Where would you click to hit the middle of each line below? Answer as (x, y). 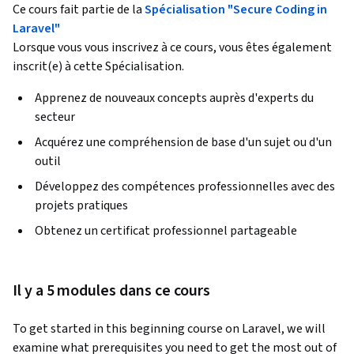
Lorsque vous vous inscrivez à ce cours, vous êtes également (172, 48)
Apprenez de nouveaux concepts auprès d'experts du (174, 98)
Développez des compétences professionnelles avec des (185, 187)
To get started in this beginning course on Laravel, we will (169, 329)
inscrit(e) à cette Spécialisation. (98, 67)
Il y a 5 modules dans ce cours (112, 291)
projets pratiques (81, 206)
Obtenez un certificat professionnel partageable (166, 231)
